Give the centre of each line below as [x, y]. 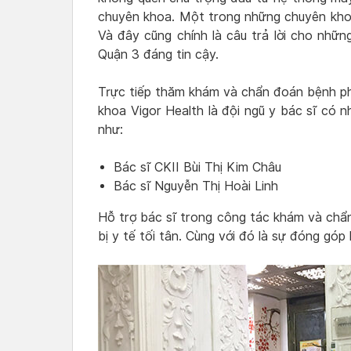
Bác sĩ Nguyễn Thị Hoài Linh [196, 186]
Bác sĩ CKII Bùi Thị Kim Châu [197, 168]
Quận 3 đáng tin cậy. [158, 55]
